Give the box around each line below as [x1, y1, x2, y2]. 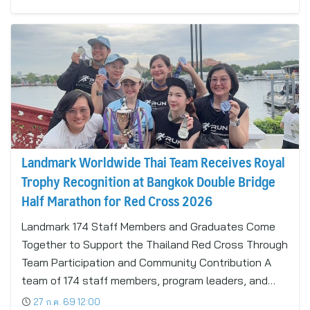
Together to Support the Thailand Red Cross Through [21, 237, 288, 251]
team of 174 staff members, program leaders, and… [21, 273, 275, 287]
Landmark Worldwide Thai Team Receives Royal [21, 150, 285, 174]
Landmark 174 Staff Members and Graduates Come [21, 219, 275, 233]
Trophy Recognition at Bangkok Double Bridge [21, 170, 275, 193]
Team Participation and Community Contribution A [21, 255, 271, 269]
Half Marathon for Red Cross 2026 [21, 189, 212, 212]
